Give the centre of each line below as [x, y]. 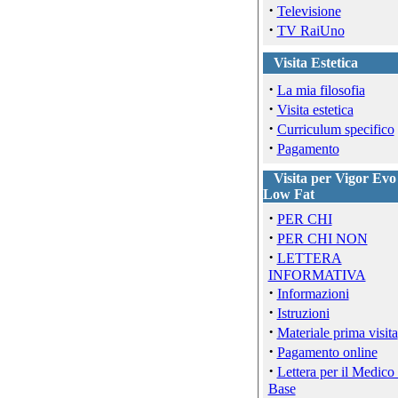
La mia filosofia [321, 90]
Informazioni [313, 294]
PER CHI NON [322, 239]
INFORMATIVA [317, 275]
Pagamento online [327, 352]
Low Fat [288, 194]
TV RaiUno [310, 31]
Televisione [309, 11]
